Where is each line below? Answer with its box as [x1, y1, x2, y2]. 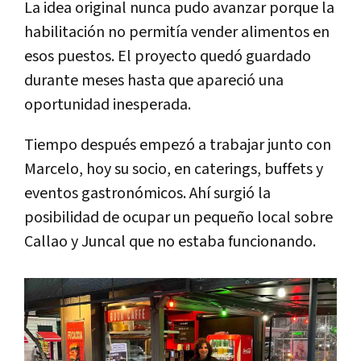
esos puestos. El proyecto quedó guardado [24, 46, 311, 68]
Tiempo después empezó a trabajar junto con [24, 135, 331, 156]
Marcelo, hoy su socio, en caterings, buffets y [24, 159, 323, 180]
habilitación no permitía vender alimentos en [24, 22, 330, 44]
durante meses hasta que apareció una [24, 70, 284, 92]
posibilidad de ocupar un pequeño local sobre [24, 207, 333, 229]
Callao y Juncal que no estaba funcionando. [24, 231, 316, 253]
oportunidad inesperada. [24, 94, 191, 116]
